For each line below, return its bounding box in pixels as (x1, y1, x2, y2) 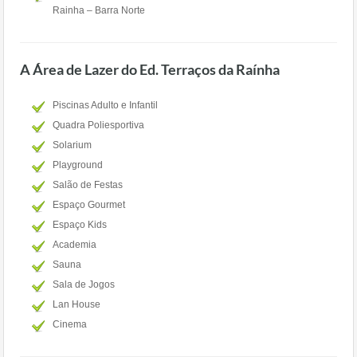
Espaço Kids (53, 219, 107, 230)
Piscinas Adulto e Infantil (53, 100, 158, 111)
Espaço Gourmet (53, 199, 125, 210)
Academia (53, 239, 96, 250)
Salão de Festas (53, 179, 123, 190)
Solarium (53, 139, 92, 151)
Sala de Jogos (53, 279, 115, 290)
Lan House (53, 299, 100, 310)
